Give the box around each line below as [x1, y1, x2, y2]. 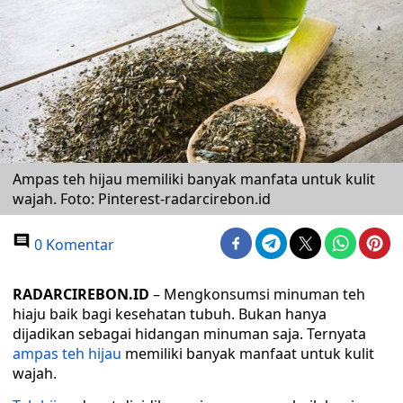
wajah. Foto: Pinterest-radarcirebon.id [13, 189, 271, 209]
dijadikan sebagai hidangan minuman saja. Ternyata [13, 324, 366, 344]
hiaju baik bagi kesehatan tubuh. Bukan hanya [13, 304, 327, 324]
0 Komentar [31, 235, 114, 255]
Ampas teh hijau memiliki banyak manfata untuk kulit [13, 169, 375, 189]
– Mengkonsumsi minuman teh [149, 284, 365, 304]
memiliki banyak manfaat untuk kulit [121, 344, 374, 363]
